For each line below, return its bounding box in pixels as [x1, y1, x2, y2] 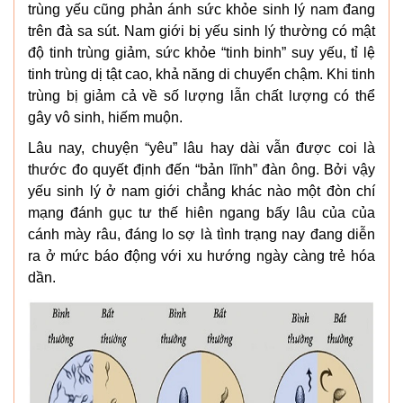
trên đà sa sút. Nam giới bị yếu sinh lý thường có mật [28, 22, 375, 39]
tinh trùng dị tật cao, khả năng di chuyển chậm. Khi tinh [28, 66, 375, 82]
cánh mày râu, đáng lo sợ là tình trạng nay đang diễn [28, 226, 375, 242]
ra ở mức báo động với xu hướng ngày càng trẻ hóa [28, 247, 375, 264]
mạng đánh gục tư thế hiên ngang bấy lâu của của [28, 204, 375, 220]
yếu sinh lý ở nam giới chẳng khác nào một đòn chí [28, 183, 375, 199]
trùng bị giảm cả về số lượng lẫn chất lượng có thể [28, 87, 375, 103]
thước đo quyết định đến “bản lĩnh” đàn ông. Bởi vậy [28, 161, 375, 177]
